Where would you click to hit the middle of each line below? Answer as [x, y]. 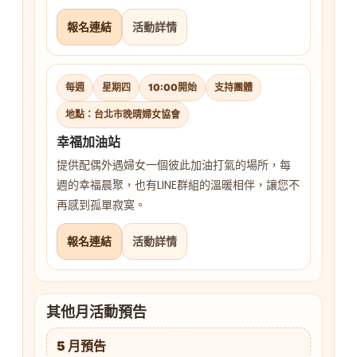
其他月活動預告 [96, 312]
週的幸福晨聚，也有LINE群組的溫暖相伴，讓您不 [178, 185]
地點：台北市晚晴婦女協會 [123, 115]
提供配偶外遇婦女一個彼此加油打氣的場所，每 [174, 165]
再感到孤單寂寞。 [101, 205]
